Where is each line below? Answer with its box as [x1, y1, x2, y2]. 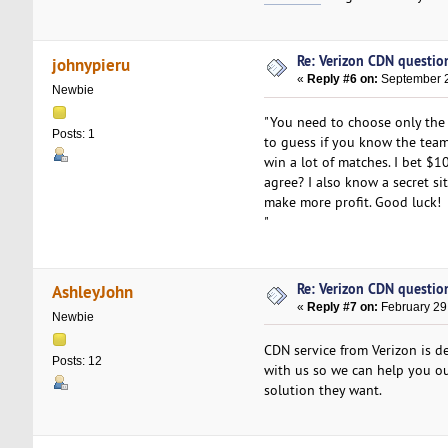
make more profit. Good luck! [263, 193, 441, 212]
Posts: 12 [51, 354, 102, 369]
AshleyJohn [52, 280, 134, 304]
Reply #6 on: [307, 72, 379, 87]
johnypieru [52, 52, 131, 76]
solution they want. [263, 380, 382, 399]
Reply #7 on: [307, 299, 379, 314]
